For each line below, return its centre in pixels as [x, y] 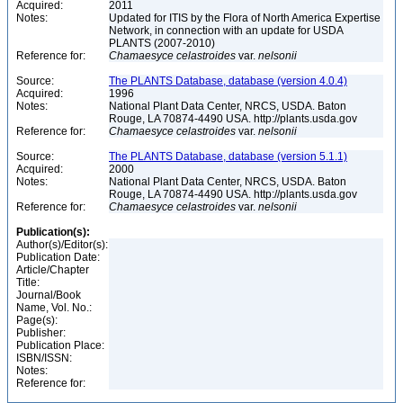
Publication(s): [53, 232]
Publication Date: [58, 257]
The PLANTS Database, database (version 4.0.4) [228, 81]
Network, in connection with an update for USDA [226, 31]
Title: [28, 282]
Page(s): [37, 320]
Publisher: [41, 333]
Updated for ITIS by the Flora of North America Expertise [245, 18]
